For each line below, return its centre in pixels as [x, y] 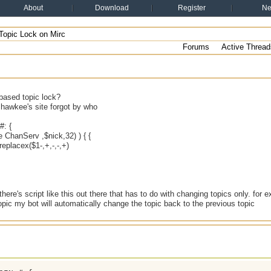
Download [112, 8]
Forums [196, 47]
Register [192, 8]
